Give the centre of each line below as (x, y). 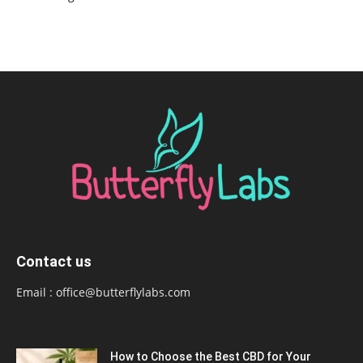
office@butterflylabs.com (123, 293)
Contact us (54, 262)
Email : (36, 293)
